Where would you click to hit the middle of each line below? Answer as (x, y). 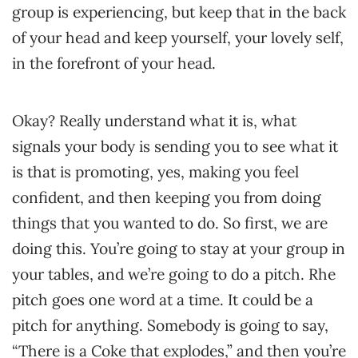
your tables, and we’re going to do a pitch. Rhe (174, 274)
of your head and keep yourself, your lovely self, (178, 38)
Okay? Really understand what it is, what (154, 121)
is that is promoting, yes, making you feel (155, 172)
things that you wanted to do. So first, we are (170, 223)
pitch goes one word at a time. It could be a (163, 300)
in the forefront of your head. (114, 63)
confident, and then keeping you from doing (167, 197)
